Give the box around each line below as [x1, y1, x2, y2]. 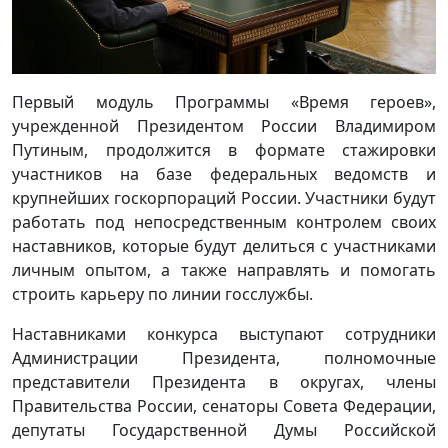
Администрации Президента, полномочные [12, 346, 436, 369]
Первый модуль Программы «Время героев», [12, 90, 436, 113]
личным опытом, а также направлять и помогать [12, 258, 436, 281]
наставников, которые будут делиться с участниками [12, 234, 436, 257]
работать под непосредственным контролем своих [12, 210, 436, 233]
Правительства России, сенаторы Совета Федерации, [12, 394, 436, 417]
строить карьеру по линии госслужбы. [12, 282, 317, 305]
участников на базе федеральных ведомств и [12, 162, 436, 185]
